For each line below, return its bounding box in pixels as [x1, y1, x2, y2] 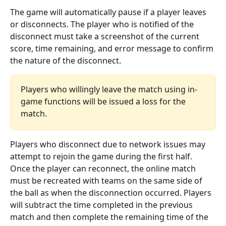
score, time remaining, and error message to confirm [10, 43, 215, 54]
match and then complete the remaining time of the [10, 211, 210, 223]
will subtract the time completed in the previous [10, 199, 195, 211]
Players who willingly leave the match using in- [21, 84, 197, 95]
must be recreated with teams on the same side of [10, 175, 204, 187]
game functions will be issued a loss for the [21, 96, 188, 107]
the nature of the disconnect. [10, 55, 121, 67]
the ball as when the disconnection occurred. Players [10, 187, 213, 199]
